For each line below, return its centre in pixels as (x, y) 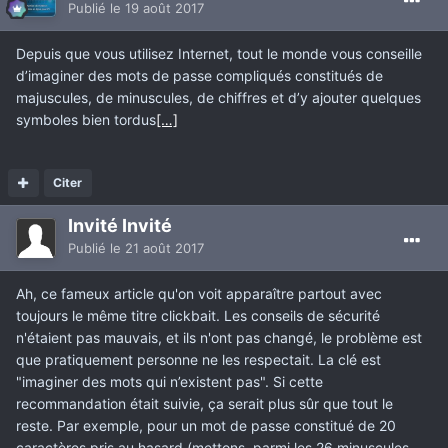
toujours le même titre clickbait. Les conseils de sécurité (198, 316)
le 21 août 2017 (157, 248)
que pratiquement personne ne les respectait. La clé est (198, 360)
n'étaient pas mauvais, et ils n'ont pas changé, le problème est (219, 338)
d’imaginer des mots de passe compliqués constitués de (199, 76)
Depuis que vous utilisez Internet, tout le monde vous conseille (219, 54)
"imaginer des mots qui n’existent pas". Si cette (169, 382)
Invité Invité (120, 226)
